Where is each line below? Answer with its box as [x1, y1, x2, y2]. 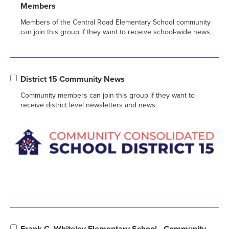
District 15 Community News [20, 73, 125, 85]
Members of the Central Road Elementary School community [20, 17, 211, 27]
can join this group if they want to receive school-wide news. [20, 27, 212, 37]
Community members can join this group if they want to [20, 90, 195, 100]
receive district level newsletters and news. [20, 100, 157, 110]
